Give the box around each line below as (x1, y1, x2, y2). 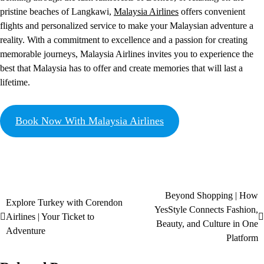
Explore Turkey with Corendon (6, 197, 123, 208)
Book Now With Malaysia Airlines (15, 115, 164, 127)
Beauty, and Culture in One (156, 219, 258, 229)
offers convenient (179, 6, 245, 17)
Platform (226, 233, 258, 243)
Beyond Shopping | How (165, 190, 258, 201)
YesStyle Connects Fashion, (154, 204, 258, 215)
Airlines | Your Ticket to (6, 212, 94, 222)
